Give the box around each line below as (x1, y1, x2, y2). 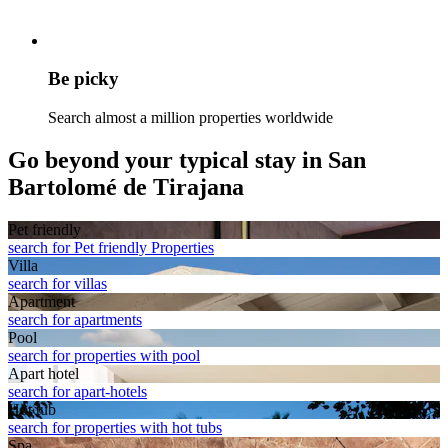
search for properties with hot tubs (8, 418, 222, 436)
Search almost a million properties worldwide (48, 109, 333, 127)
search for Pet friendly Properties (8, 238, 214, 256)
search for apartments (8, 310, 142, 328)
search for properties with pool (8, 346, 200, 364)
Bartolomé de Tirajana (8, 174, 244, 201)
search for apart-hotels (8, 382, 147, 400)
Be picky (48, 68, 119, 90)
